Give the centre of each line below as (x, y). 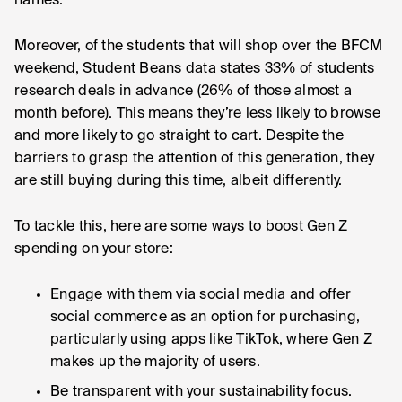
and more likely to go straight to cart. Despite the (179, 136)
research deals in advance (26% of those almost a (183, 92)
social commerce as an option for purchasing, (205, 318)
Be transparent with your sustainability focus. (201, 392)
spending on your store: (94, 249)
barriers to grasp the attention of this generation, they (194, 159)
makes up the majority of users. (155, 363)
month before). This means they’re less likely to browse (197, 114)
